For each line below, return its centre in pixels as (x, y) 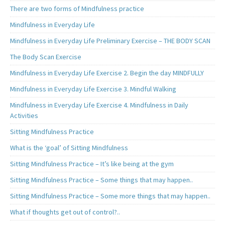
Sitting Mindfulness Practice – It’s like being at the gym (92, 164)
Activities (24, 116)
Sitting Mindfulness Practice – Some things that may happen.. (101, 180)
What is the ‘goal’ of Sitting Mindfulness (69, 148)
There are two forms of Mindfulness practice (77, 9)
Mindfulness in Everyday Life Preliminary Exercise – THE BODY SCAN (110, 41)
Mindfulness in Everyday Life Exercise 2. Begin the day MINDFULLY (107, 73)
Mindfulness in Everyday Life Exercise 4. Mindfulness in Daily (99, 105)
